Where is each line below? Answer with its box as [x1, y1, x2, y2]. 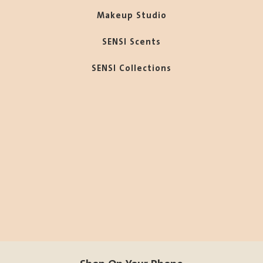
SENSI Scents [102, 35, 161, 50]
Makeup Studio [96, 8, 167, 23]
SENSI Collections [92, 61, 171, 76]
